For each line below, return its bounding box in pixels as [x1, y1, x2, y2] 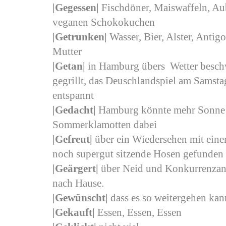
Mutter [52, 45, 82, 58]
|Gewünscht [52, 192, 105, 204]
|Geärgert [52, 162, 96, 175]
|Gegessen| [52, 2, 99, 14]
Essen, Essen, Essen [97, 206, 182, 218]
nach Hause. [52, 177, 104, 189]
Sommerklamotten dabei [52, 119, 157, 131]
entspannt [52, 89, 94, 101]
